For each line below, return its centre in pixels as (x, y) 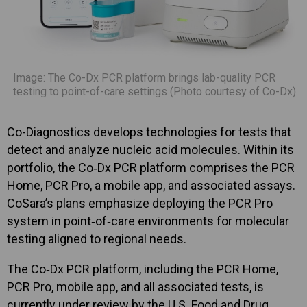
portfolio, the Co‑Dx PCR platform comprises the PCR (151, 168)
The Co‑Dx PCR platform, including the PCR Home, (143, 269)
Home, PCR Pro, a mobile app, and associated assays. (151, 186)
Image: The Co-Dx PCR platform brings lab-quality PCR (144, 78)
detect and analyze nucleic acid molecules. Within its (150, 150)
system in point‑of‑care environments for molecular (148, 221)
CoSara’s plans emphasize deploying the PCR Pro (140, 204)
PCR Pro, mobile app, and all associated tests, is (135, 287)
